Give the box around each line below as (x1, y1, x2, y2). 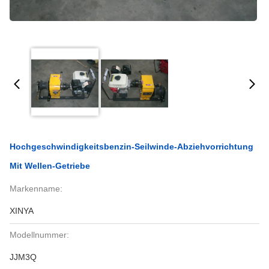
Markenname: (10, 184, 62, 193)
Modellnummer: (10, 230, 69, 240)
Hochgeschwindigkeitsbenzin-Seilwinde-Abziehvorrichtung (10, 142, 253, 151)
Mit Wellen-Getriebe (10, 161, 90, 171)
